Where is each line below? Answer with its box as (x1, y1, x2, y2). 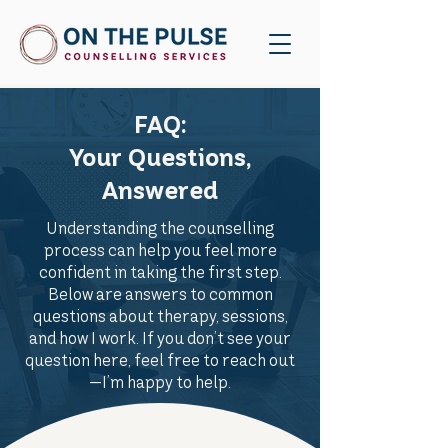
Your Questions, (69, 143, 251, 172)
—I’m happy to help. (89, 372, 231, 392)
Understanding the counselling (46, 218, 274, 238)
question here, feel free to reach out (25, 350, 295, 370)
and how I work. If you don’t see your (29, 328, 291, 348)
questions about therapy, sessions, (32, 306, 288, 326)
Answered (102, 176, 218, 205)
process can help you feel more (43, 240, 277, 260)
